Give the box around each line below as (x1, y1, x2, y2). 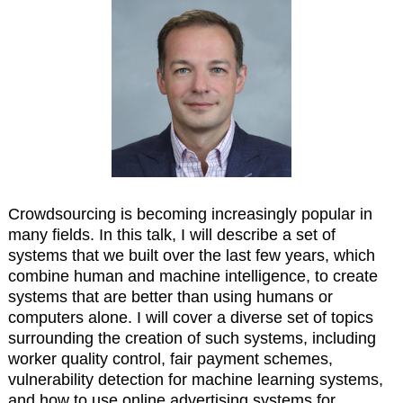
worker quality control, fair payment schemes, (7, 349, 333, 368)
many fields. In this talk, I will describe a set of (7, 225, 336, 244)
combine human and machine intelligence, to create (7, 266, 378, 285)
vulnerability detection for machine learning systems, (7, 370, 383, 389)
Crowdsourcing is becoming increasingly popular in (7, 204, 372, 223)
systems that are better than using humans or (7, 287, 333, 306)
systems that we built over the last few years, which (7, 246, 375, 264)
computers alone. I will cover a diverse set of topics (7, 308, 373, 327)
